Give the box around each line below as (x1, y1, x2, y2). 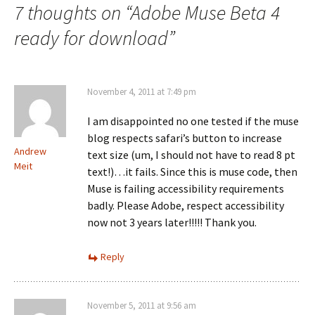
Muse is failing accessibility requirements (87, 181, 284, 195)
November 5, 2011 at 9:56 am (87, 300, 196, 311)
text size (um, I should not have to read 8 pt (87, 148, 295, 162)
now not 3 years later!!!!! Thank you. (87, 215, 257, 229)
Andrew (14, 145, 46, 157)
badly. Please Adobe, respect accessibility (87, 198, 284, 212)
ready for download (14, 25, 168, 51)
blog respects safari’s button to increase (87, 131, 282, 145)
